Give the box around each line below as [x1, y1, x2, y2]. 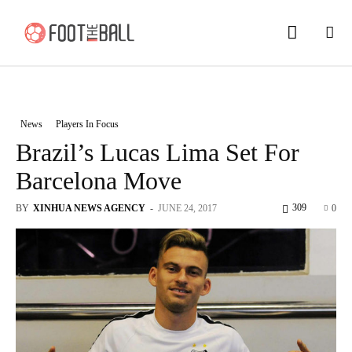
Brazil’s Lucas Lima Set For [16, 137, 299, 167]
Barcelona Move [16, 166, 181, 195]
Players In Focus [56, 118, 119, 130]
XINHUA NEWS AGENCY [33, 202, 145, 214]
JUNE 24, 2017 [158, 202, 217, 214]
